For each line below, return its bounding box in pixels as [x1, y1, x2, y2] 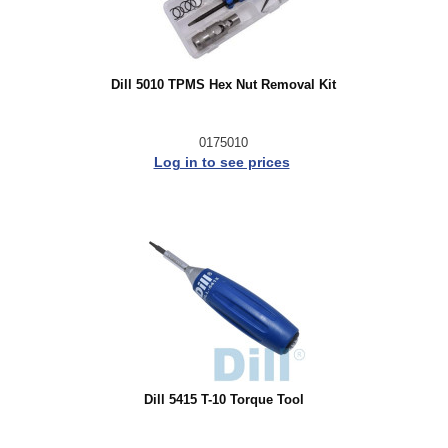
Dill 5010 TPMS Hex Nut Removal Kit [111, 77, 336, 92]
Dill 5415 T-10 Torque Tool [143, 393, 304, 407]
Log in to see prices [153, 153, 290, 170]
